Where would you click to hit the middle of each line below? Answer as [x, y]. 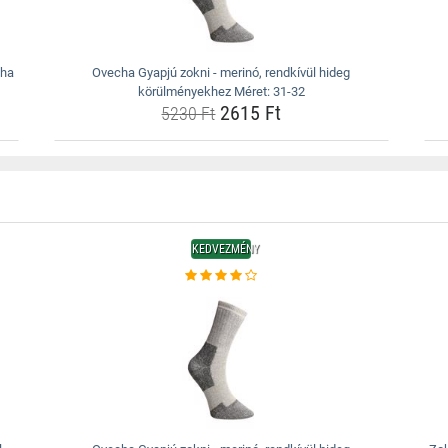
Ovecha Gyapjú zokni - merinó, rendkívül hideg [221, 72]
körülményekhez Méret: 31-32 [221, 91]
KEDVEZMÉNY [226, 249]
